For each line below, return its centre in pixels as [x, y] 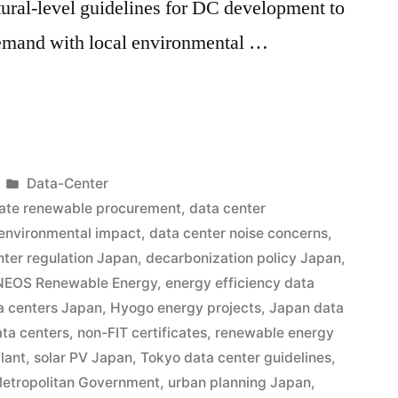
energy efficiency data [240, 283]
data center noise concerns [239, 233]
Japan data [307, 307]
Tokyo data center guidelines [236, 357]
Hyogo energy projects [186, 307]
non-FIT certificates [143, 332]
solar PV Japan [84, 357]
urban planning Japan [240, 382]
